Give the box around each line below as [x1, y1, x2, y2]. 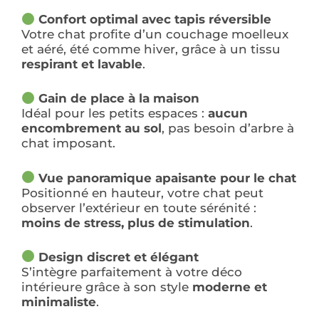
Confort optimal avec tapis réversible [38, 12, 272, 27]
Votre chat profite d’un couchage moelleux [21, 27, 288, 42]
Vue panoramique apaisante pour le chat [38, 170, 297, 185]
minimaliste [21, 294, 96, 309]
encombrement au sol [21, 121, 162, 136]
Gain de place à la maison [38, 91, 200, 106]
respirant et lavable [21, 57, 142, 72]
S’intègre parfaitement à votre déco [21, 264, 242, 279]
